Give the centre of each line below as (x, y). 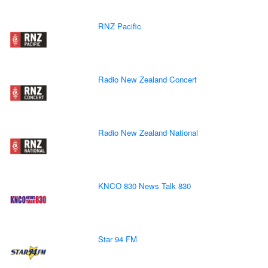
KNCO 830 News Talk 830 (145, 185)
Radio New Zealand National (148, 132)
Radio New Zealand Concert (148, 79)
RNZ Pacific (120, 26)
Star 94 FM (118, 239)
